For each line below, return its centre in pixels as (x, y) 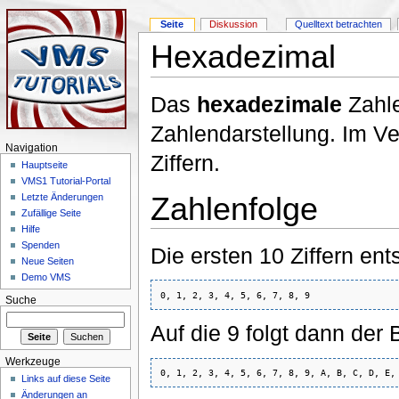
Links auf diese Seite (66, 379)
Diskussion (234, 24)
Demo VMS (46, 277)
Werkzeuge (33, 361)
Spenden (41, 245)
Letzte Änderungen (63, 197)
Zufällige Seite (52, 213)
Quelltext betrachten (339, 24)
